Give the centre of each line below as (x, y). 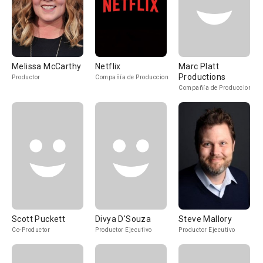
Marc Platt (199, 66)
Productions (202, 77)
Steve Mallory (205, 219)
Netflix (108, 66)
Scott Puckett (39, 219)
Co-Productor (31, 230)
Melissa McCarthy (47, 66)
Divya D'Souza (123, 219)
